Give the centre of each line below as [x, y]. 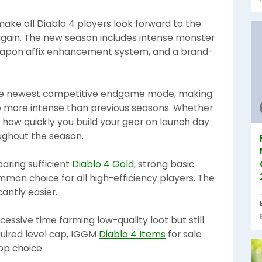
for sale [184, 234]
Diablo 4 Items [132, 234]
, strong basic [164, 164]
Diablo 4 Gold [103, 164]
